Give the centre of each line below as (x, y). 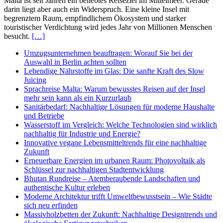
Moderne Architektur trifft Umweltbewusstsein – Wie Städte (118, 197)
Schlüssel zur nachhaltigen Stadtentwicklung (94, 170)
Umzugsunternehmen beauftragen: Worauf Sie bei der (108, 53)
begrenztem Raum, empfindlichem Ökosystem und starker (95, 18)
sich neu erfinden (51, 206)
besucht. (18, 36)
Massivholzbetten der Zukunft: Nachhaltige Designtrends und (120, 215)
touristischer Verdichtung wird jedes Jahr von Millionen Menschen (108, 27)
